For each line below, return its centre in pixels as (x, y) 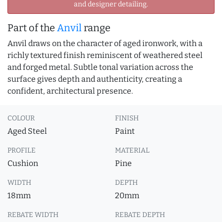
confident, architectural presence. (70, 91)
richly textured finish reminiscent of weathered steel (105, 55)
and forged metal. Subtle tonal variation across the (100, 67)
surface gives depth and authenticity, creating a (95, 79)
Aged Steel (27, 131)
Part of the (32, 28)
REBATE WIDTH (33, 215)
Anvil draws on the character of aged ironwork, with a (105, 43)
